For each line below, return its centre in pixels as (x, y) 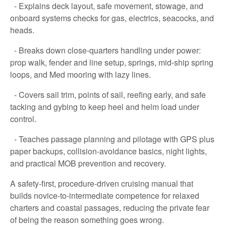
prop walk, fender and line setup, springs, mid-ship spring (112, 62)
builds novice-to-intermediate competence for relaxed (105, 195)
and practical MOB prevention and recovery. (88, 163)
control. (23, 119)
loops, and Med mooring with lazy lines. (80, 74)
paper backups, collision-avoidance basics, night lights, (108, 151)
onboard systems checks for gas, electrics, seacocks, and (112, 18)
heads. (22, 30)
